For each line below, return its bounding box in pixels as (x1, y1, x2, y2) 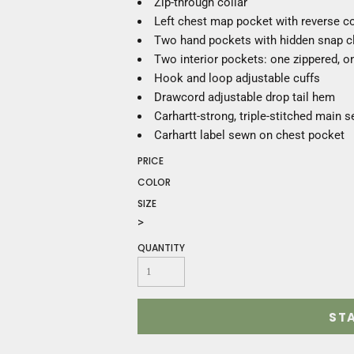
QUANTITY (137, 241, 185, 254)
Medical (25, 15, 68, 29)
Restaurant (25, 34, 83, 48)
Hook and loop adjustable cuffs (154, 71, 320, 85)
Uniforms (25, 148, 75, 162)
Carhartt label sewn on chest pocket (154, 128, 345, 142)
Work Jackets (25, 72, 99, 86)
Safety (25, 53, 59, 67)
